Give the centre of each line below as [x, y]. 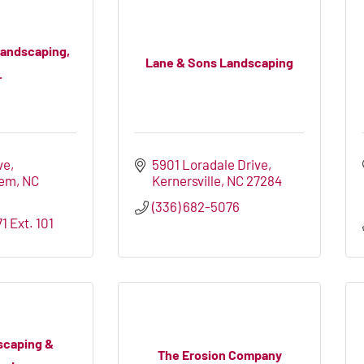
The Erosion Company [219, 354]
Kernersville [187, 181]
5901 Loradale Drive [210, 165]
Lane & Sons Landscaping [219, 62]
